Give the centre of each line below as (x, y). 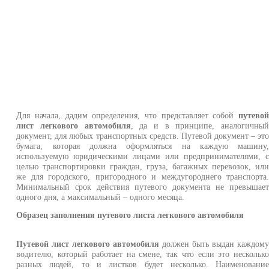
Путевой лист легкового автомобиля (88, 244)
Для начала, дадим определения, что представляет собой (128, 115)
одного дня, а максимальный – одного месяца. (101, 197)
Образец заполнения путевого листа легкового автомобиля (130, 215)
